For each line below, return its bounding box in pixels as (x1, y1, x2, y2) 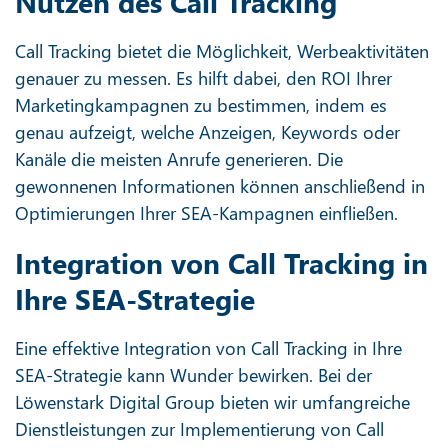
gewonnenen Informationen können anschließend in (15, 173, 425, 198)
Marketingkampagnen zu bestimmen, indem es (15, 92, 387, 117)
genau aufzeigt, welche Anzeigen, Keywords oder (15, 119, 400, 144)
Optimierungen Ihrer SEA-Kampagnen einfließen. (15, 200, 398, 225)
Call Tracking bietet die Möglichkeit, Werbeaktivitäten (15, 38, 429, 63)
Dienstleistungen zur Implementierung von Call (15, 416, 384, 441)
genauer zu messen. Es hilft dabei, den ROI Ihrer (15, 65, 392, 90)
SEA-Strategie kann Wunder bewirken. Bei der (15, 362, 372, 387)
